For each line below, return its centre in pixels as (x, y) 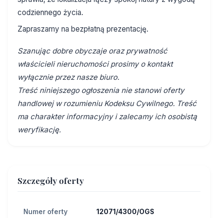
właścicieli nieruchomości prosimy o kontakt (95, 64)
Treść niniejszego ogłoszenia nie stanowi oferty (101, 91)
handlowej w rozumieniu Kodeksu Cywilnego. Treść (107, 104)
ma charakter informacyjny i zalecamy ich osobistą (107, 117)
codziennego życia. (50, 12)
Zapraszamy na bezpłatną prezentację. (83, 29)
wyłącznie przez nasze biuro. (68, 77)
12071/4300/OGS (125, 212)
